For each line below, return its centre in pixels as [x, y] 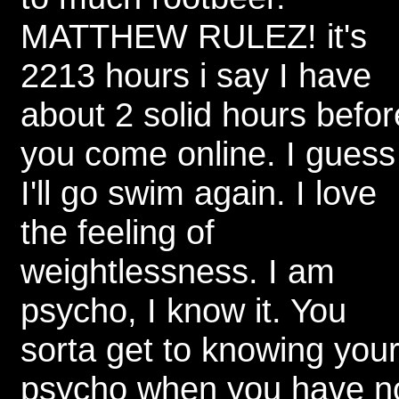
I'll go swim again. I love [199, 193]
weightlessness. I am [178, 271]
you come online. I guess [208, 154]
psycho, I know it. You [183, 310]
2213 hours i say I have [196, 75]
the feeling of [118, 232]
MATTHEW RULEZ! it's [194, 36]
